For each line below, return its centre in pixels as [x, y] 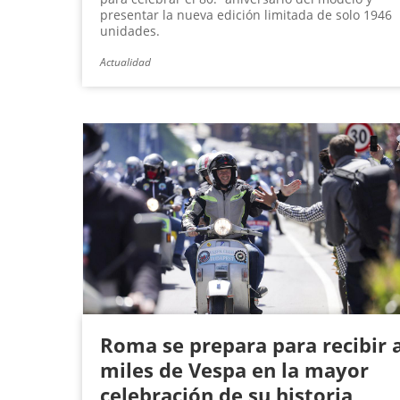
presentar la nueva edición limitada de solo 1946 [246, 15]
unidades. [130, 31]
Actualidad [125, 62]
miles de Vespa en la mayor [234, 370]
